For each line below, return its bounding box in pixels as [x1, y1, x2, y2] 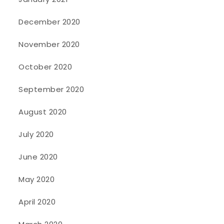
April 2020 [18, 196, 56, 207]
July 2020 [18, 129, 54, 140]
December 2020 [18, 16, 80, 27]
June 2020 [18, 151, 58, 162]
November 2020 [18, 39, 80, 50]
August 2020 [18, 106, 67, 117]
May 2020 [18, 174, 55, 185]
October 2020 [18, 61, 72, 72]
